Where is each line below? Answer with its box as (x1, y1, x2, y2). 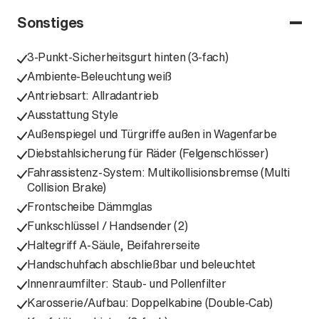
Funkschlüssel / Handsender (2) (27, 217, 188, 234)
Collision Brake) (27, 179, 106, 196)
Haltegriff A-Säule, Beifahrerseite (27, 236, 201, 253)
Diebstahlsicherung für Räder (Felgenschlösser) (27, 145, 268, 162)
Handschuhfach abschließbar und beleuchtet (27, 256, 256, 273)
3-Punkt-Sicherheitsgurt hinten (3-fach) (27, 48, 229, 66)
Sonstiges (17, 12, 85, 33)
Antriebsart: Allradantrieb (27, 87, 159, 104)
